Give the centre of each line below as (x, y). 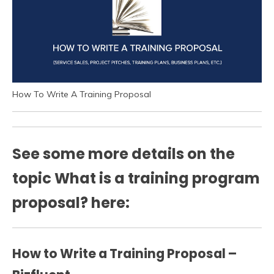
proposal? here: (71, 203)
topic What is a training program (136, 179)
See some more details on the (124, 154)
